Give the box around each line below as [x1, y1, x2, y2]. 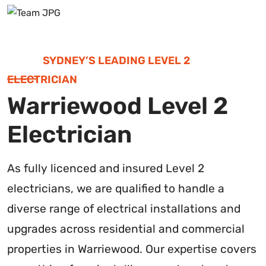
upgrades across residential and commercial [7, 221, 245, 236]
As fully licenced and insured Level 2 [7, 161, 204, 175]
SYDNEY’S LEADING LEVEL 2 [43, 53, 190, 67]
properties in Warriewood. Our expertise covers [7, 242, 256, 256]
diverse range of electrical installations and [7, 201, 240, 216]
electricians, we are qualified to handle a [7, 181, 224, 195]
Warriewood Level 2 [7, 91, 228, 120]
